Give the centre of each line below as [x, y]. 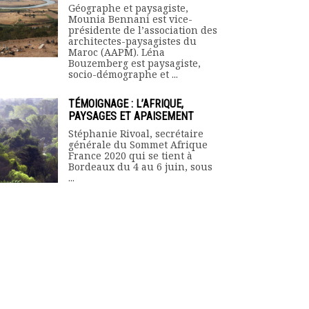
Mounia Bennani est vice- [130, 19]
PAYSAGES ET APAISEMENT [131, 116]
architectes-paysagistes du [132, 41]
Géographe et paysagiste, [128, 8]
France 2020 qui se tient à [130, 156]
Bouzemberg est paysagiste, [134, 63]
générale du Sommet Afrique [138, 144]
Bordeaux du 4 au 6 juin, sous [140, 167]
